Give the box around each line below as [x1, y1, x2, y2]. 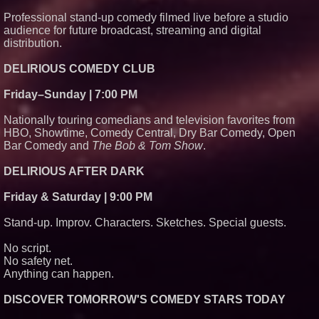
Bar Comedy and [4, 140, 92, 152]
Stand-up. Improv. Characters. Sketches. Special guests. [4, 216, 286, 229]
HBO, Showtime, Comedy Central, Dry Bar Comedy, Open [4, 127, 296, 139]
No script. [4, 242, 51, 254]
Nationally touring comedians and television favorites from [4, 114, 295, 126]
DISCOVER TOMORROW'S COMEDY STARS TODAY [4, 293, 286, 305]
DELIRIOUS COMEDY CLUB [4, 63, 155, 75]
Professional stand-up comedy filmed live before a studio [4, 11, 288, 23]
